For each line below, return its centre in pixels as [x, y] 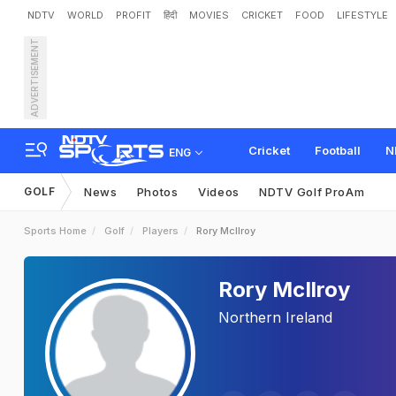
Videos [219, 192]
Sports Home [55, 231]
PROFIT [133, 15]
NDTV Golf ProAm [312, 192]
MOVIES [209, 15]
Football [338, 150]
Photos [157, 192]
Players [160, 231]
